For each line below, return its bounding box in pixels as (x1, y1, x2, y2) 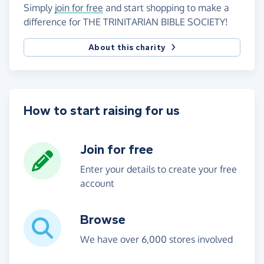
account (80, 177, 114, 190)
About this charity (88, 42, 166, 53)
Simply (24, 2, 55, 14)
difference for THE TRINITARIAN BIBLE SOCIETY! (24, 16, 228, 28)
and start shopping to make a (103, 2, 229, 14)
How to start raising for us (24, 103, 180, 119)
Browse (80, 212, 126, 228)
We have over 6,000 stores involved (80, 233, 233, 246)
